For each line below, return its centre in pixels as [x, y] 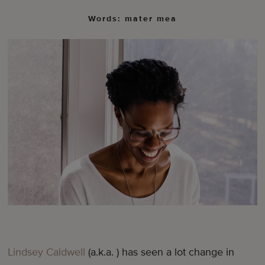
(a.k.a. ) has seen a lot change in [160, 252]
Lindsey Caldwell [47, 252]
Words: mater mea [132, 19]
